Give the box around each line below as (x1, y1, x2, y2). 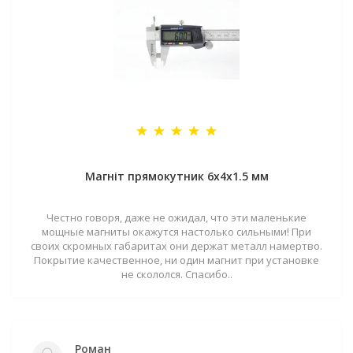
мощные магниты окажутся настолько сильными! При (42, 225, 311, 239)
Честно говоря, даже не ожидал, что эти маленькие (46, 210, 307, 225)
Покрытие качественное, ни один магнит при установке (34, 253, 319, 267)
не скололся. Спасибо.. (121, 267, 232, 281)
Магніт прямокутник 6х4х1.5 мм (84, 169, 269, 184)
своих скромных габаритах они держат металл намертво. (31, 239, 322, 253)
